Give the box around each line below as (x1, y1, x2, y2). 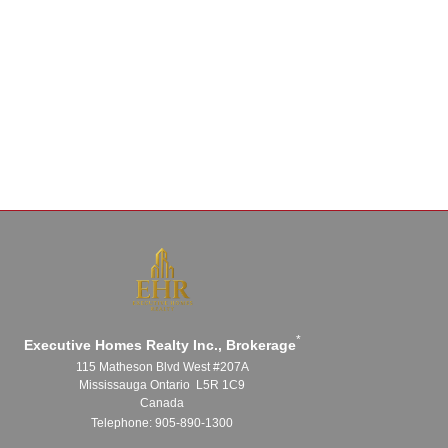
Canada (140, 396, 185, 410)
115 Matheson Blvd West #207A (75, 360, 249, 374)
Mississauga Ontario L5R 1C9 (79, 378, 246, 392)
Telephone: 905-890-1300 (91, 416, 234, 430)
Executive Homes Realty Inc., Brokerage (23, 337, 296, 353)
